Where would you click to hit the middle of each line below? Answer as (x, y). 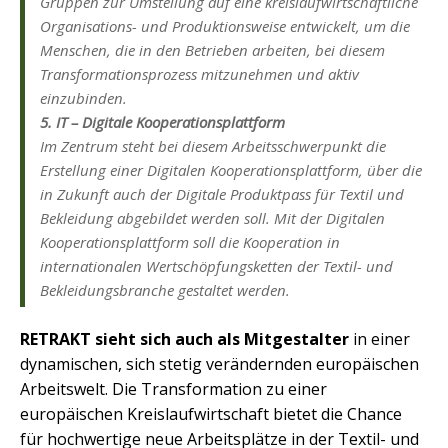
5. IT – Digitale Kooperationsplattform (162, 122)
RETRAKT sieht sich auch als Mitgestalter (184, 339)
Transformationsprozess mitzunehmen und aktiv (199, 74)
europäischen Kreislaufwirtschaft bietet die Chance (211, 414)
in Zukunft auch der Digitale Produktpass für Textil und (222, 194)
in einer (379, 339)
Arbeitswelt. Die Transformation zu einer (173, 389)
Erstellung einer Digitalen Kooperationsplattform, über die (231, 170)
